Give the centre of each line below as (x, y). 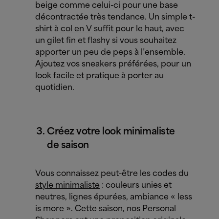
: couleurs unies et (136, 186)
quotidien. (55, 88)
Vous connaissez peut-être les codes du (112, 174)
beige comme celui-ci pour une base (107, 6)
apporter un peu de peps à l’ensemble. (110, 53)
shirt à (47, 29)
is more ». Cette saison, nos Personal (106, 209)
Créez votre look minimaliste (111, 132)
